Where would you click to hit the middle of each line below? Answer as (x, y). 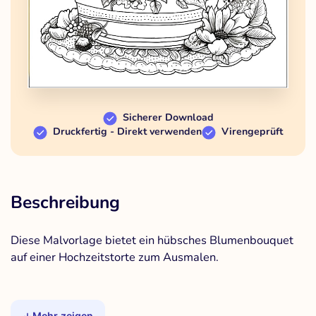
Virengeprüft (252, 132)
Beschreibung (65, 203)
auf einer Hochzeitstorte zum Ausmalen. (115, 257)
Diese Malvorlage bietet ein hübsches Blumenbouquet (152, 241)
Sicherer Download (168, 118)
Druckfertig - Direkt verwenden (127, 132)
